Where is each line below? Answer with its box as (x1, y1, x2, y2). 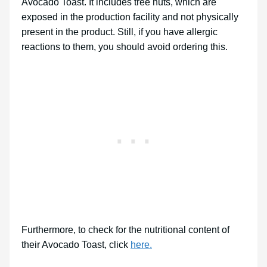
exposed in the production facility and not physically (21, 12, 238, 23)
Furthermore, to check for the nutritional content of (21, 225, 229, 235)
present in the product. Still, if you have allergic (21, 27, 218, 38)
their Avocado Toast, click (21, 240, 131, 250)
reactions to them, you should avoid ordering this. (21, 42, 228, 52)
